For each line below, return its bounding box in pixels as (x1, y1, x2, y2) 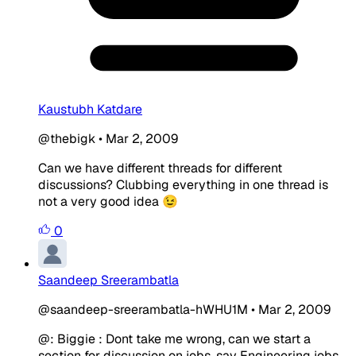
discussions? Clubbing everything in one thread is (38, 176, 328, 193)
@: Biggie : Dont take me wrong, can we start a (38, 330, 311, 347)
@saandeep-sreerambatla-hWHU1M (38, 300, 248, 318)
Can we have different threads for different (38, 159, 282, 176)
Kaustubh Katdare (38, 100, 142, 118)
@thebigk (38, 130, 95, 147)
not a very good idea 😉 (38, 192, 178, 210)
